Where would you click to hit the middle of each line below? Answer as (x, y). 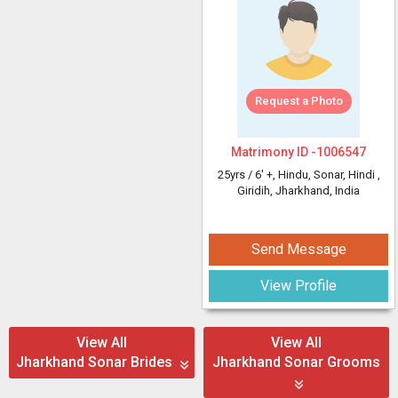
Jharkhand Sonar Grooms (296, 362)
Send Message (298, 249)
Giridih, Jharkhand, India (298, 191)
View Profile (298, 286)
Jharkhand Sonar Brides (96, 362)
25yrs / (236, 175)
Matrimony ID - (274, 152)
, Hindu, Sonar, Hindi (325, 175)
